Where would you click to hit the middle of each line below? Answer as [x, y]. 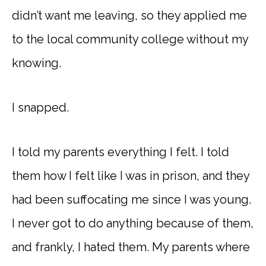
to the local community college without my [130, 39]
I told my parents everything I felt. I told [121, 152]
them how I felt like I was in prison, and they [131, 176]
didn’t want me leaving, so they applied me [129, 16]
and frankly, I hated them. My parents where [131, 247]
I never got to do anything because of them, [133, 224]
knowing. [37, 63]
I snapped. [40, 108]
